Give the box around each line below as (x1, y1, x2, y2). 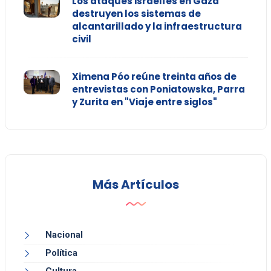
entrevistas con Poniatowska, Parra (71, 82, 245, 96)
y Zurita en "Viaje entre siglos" (71, 95, 217, 108)
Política (45, 247, 77, 258)
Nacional (45, 229, 83, 240)
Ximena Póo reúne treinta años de (71, 70, 237, 83)
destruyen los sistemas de (71, 7, 201, 20)
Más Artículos (92, 175, 179, 193)
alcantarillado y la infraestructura (71, 19, 242, 33)
